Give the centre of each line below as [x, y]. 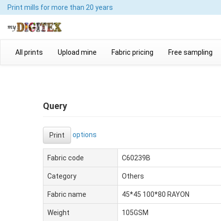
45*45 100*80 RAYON [156, 194]
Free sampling [190, 52]
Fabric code [66, 158]
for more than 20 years [77, 7]
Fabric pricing [132, 52]
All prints [29, 52]
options [85, 134]
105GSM [135, 213]
